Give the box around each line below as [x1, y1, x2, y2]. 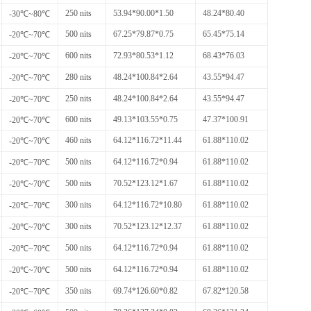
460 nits [65, 135, 92, 145]
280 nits [65, 72, 92, 82]
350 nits [65, 285, 92, 296]
